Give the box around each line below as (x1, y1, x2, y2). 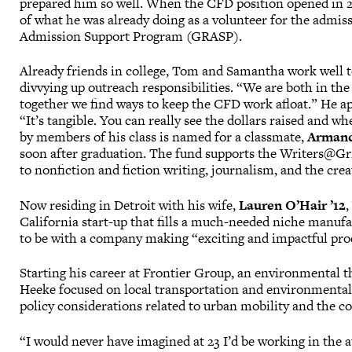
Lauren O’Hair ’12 (239, 195, 346, 214)
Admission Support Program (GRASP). (20, 26, 249, 46)
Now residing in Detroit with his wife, (20, 195, 240, 214)
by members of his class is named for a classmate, (20, 127, 308, 147)
